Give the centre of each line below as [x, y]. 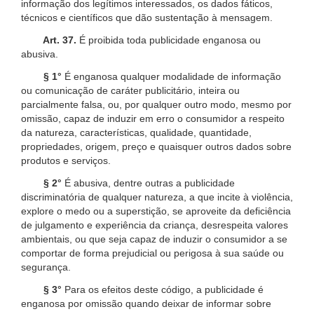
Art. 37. [52, 40]
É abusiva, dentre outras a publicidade [148, 183]
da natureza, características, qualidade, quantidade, [136, 132]
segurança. [46, 267]
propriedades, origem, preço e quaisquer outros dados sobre [156, 146]
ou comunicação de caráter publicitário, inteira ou [130, 90]
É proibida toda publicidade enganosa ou [169, 40]
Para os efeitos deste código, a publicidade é [163, 289]
